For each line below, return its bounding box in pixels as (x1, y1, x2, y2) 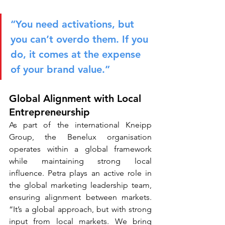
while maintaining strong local (9, 156, 152, 166)
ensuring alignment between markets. (9, 192, 152, 202)
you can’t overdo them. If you (11, 33, 151, 45)
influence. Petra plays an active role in (9, 168, 152, 178)
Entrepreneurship (9, 106, 90, 118)
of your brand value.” (11, 63, 110, 75)
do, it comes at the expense (11, 48, 144, 60)
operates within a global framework (9, 144, 152, 154)
